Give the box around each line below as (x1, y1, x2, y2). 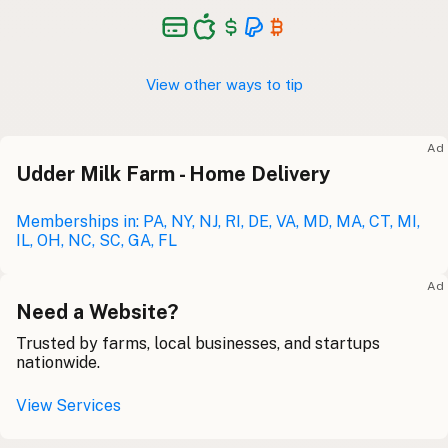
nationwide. (16, 352, 100, 372)
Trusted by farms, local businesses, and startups (16, 333, 380, 353)
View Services (16, 395, 121, 415)
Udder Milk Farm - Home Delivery (16, 161, 330, 186)
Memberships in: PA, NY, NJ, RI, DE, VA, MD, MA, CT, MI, (16, 211, 420, 231)
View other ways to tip (145, 75, 303, 93)
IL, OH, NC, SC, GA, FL (16, 230, 177, 250)
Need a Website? (16, 299, 178, 324)
